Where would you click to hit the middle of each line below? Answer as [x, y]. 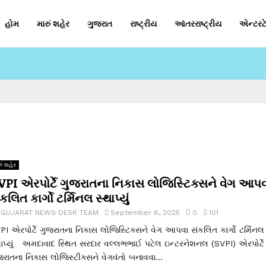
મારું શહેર [53, 24]
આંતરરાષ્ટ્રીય [198, 24]
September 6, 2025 [145, 213]
